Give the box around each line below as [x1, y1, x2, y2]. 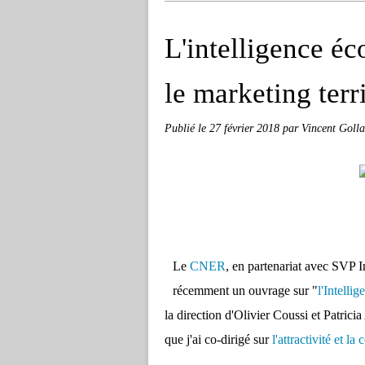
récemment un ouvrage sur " [173, 284, 318, 297]
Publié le [165, 121, 209, 134]
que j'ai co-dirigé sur [165, 332, 272, 346]
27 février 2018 [209, 121, 283, 134]
